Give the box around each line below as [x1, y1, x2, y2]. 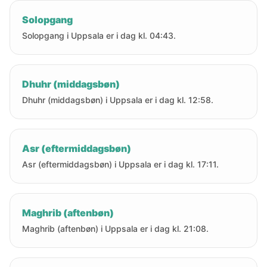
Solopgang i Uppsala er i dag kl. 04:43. [22, 30, 176, 41]
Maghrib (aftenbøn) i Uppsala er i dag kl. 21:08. [22, 223, 209, 234]
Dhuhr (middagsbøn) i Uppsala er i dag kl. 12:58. [22, 95, 213, 105]
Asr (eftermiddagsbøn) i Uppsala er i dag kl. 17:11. [22, 159, 219, 169]
